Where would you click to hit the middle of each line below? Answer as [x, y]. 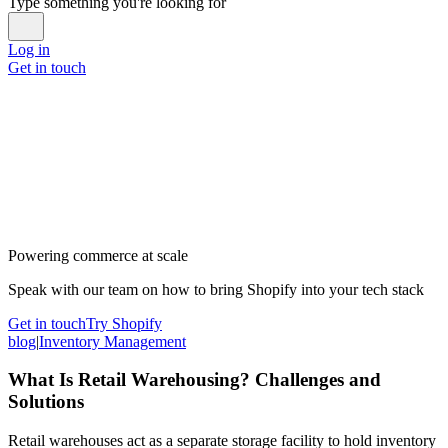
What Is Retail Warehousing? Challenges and [194, 380]
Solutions [46, 402]
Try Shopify [124, 323]
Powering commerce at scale [98, 255]
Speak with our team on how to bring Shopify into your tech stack [216, 289]
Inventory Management [112, 341]
